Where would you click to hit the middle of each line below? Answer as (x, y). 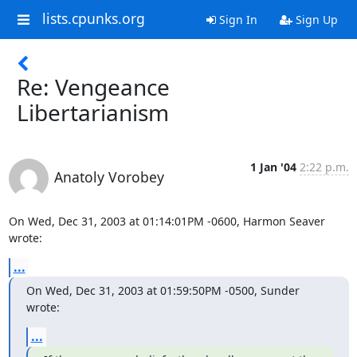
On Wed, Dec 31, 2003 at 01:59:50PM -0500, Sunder (163, 290)
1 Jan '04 (273, 167)
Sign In (236, 20)
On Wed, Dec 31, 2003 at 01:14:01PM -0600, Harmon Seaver (167, 221)
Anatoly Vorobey (109, 177)
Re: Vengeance (93, 87)
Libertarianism (93, 112)
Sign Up (315, 20)
